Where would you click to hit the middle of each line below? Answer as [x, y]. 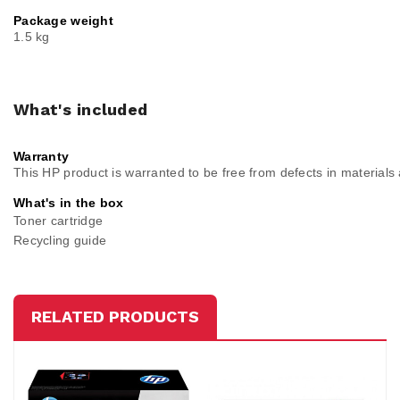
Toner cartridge [58, 221]
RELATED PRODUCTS [115, 317]
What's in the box [69, 203]
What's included [81, 110]
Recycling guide [60, 241]
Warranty [42, 157]
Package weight [63, 21]
